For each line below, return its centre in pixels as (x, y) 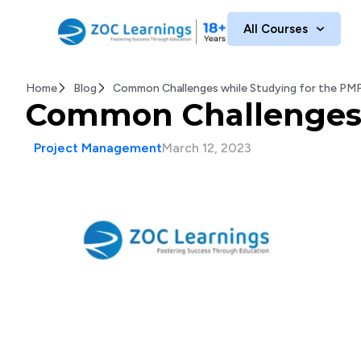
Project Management (98, 148)
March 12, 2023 (207, 148)
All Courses (276, 29)
